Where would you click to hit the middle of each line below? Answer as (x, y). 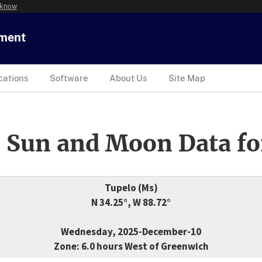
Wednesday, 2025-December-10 (131, 232)
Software (69, 78)
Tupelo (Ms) (131, 188)
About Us (128, 78)
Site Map (187, 78)
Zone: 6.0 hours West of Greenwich (131, 247)
